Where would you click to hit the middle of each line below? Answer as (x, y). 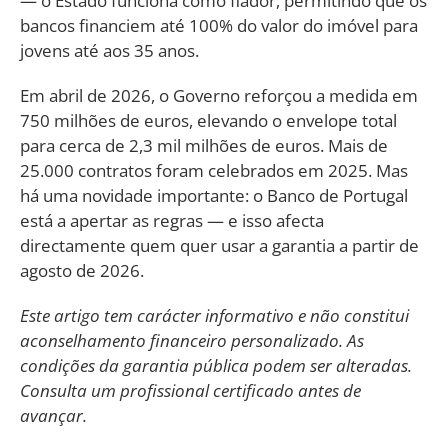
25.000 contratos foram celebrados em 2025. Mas (214, 170)
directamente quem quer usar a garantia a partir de (219, 245)
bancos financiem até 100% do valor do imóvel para (219, 25)
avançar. (53, 415)
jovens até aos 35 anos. (109, 50)
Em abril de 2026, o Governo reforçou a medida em (219, 95)
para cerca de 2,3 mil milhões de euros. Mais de (204, 145)
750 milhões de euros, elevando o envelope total (208, 120)
